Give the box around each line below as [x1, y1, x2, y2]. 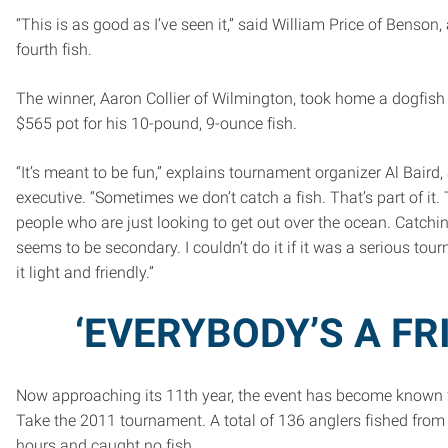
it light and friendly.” [16, 262, 154, 282]
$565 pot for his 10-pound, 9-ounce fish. [16, 113, 297, 133]
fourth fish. [16, 39, 92, 59]
